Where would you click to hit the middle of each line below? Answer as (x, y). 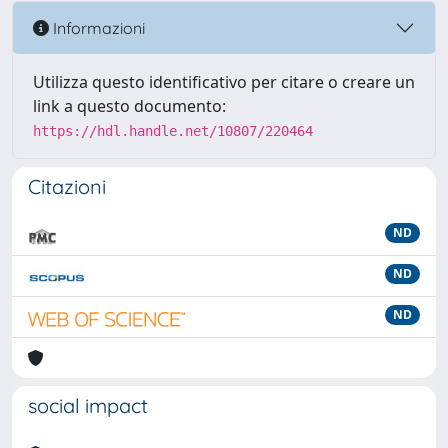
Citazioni (67, 186)
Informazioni (97, 27)
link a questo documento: (129, 106)
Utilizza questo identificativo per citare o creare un (224, 82)
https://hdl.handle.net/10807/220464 (173, 131)
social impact (88, 405)
